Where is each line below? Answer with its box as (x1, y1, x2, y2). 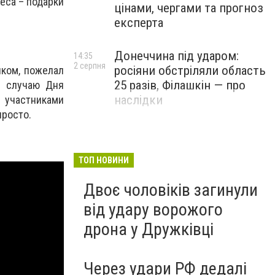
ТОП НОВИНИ (79, 155, 129, 165)
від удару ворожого (83, 199, 223, 220)
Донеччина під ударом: (114, 48, 239, 63)
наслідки (114, 93, 163, 107)
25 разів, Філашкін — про (114, 78, 246, 93)
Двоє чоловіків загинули (83, 180, 258, 200)
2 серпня (74, 61, 106, 71)
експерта (114, 15, 163, 30)
